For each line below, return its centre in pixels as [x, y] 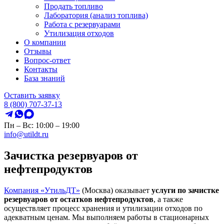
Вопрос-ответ [47, 60]
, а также [168, 199]
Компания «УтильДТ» [42, 190]
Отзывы [38, 51]
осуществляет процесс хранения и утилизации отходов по [103, 208]
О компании [45, 42]
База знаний [44, 78]
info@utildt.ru [26, 134]
